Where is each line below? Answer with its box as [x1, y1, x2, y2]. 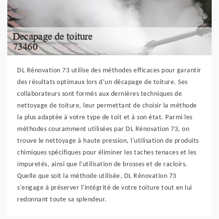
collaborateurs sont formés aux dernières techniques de [17, 90, 182, 98]
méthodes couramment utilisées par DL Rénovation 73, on [17, 126, 189, 133]
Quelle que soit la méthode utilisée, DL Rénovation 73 [17, 173, 176, 180]
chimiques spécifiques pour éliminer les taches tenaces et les [17, 149, 197, 156]
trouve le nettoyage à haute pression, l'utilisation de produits [17, 137, 199, 145]
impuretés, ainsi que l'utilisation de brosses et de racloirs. [17, 161, 188, 168]
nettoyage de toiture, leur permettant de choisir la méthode [17, 102, 197, 109]
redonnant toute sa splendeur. [17, 196, 107, 203]
